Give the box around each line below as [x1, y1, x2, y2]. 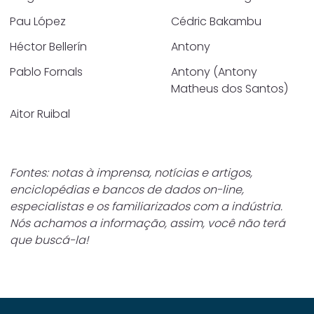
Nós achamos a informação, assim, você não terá [10, 215, 285, 231]
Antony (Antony [171, 64, 257, 80]
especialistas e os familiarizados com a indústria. [10, 198, 282, 214]
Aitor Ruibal [10, 106, 70, 122]
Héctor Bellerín [10, 39, 87, 55]
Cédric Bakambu [171, 13, 261, 29]
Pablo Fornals [10, 64, 83, 80]
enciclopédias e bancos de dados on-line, [10, 182, 244, 198]
